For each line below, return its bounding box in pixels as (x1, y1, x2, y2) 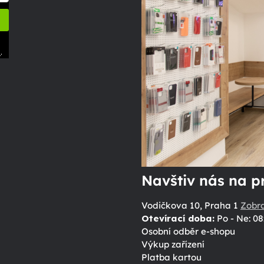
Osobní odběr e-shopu (141, 226, 235, 237)
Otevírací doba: (141, 213, 214, 225)
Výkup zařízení (141, 239, 204, 250)
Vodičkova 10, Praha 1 (141, 200, 240, 212)
